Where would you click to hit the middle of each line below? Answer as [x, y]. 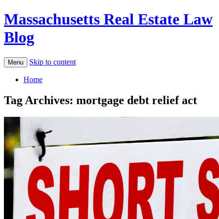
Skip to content [53, 62]
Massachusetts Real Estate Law [108, 19]
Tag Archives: [40, 100]
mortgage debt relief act [137, 100]
